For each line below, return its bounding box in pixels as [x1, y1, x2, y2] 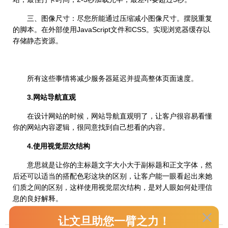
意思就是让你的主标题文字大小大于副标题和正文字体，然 [13, 161, 212, 169]
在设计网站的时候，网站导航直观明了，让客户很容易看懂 [13, 112, 212, 121]
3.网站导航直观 [27, 93, 76, 102]
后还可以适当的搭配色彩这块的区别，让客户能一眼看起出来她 [13, 172, 212, 181]
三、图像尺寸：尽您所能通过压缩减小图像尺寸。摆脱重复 [13, 14, 212, 23]
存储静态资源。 [13, 37, 63, 45]
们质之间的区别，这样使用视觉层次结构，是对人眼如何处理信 [13, 183, 212, 192]
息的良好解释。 [13, 194, 63, 203]
